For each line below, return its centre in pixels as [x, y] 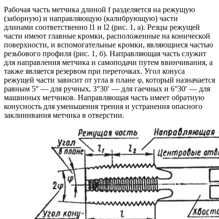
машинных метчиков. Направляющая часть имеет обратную [104, 97]
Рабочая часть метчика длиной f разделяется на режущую [99, 9]
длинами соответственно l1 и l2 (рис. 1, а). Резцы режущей [102, 27]
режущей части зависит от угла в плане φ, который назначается [109, 80]
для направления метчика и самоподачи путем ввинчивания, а [108, 62]
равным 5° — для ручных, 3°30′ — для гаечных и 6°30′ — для [107, 88]
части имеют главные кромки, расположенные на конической [107, 36]
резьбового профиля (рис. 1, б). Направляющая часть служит [105, 53]
